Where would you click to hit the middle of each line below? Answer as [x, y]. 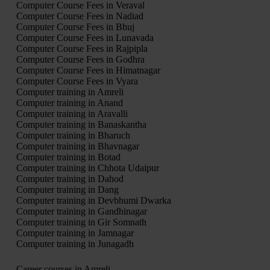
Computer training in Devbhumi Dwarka [93, 201]
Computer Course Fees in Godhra [80, 60]
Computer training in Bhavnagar [77, 146]
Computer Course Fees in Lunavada [85, 38]
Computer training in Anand [69, 103]
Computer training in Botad [68, 157]
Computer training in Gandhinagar [81, 212]
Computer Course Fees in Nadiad [80, 16]
